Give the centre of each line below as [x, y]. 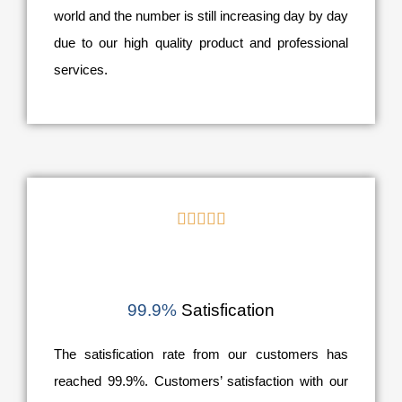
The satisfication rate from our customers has [201, 354]
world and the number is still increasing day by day [201, 16]
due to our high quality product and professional [201, 43]
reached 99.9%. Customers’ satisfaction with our [201, 381]
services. [81, 70]
